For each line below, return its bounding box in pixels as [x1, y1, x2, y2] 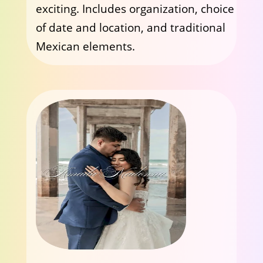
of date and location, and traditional [35, 20, 225, 35]
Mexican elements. [35, 39, 135, 54]
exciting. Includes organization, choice [35, 1, 234, 16]
